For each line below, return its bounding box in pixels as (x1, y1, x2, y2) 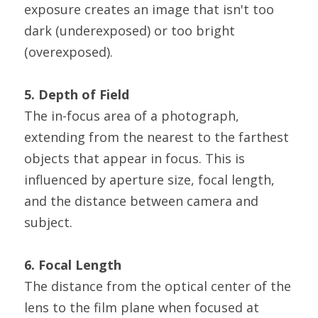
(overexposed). (24, 43, 113, 60)
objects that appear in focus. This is (24, 150, 245, 167)
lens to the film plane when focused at (24, 299, 259, 316)
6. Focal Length (24, 256, 121, 273)
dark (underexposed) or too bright (24, 22, 235, 39)
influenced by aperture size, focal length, (24, 171, 275, 188)
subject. (24, 214, 72, 231)
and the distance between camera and (24, 192, 258, 209)
